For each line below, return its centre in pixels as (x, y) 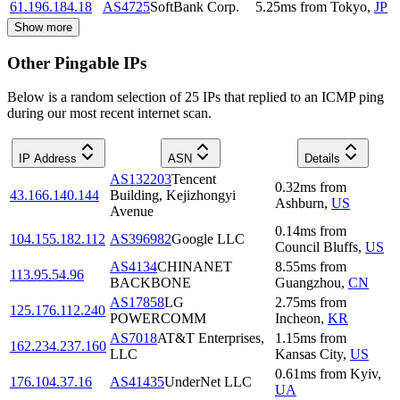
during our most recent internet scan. (109, 113)
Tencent (194, 179)
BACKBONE (150, 283)
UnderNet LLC (208, 382)
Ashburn (300, 204)
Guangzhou (308, 283)
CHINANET (195, 267)
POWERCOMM (158, 319)
